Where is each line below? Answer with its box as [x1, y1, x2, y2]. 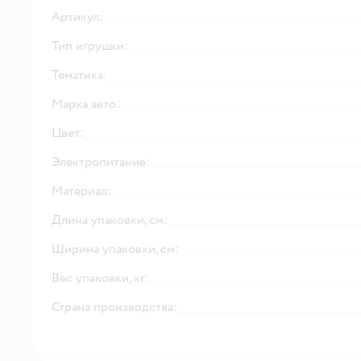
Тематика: [52, 66, 107, 83]
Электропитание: [52, 153, 150, 170]
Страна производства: [52, 298, 177, 315]
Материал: [52, 182, 111, 199]
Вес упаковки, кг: [52, 269, 149, 286]
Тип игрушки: [52, 37, 128, 54]
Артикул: [52, 8, 103, 25]
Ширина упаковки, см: [52, 240, 179, 257]
